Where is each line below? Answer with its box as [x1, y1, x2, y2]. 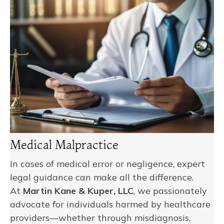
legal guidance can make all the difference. [10, 171, 193, 183]
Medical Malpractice [10, 137, 118, 152]
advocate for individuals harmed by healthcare [10, 198, 210, 210]
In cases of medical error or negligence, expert [10, 157, 205, 169]
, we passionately [133, 184, 207, 196]
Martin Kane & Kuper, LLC [23, 184, 133, 196]
